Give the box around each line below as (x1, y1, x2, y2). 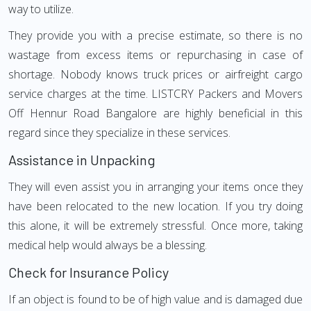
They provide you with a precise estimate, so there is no (8, 28, 303, 43)
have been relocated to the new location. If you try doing (8, 199, 303, 214)
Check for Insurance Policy (8, 264, 169, 280)
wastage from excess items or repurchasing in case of (8, 47, 303, 62)
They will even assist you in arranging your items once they (8, 179, 303, 194)
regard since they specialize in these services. (8, 125, 230, 140)
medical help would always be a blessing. (8, 237, 207, 253)
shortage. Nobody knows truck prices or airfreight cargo (8, 67, 303, 82)
